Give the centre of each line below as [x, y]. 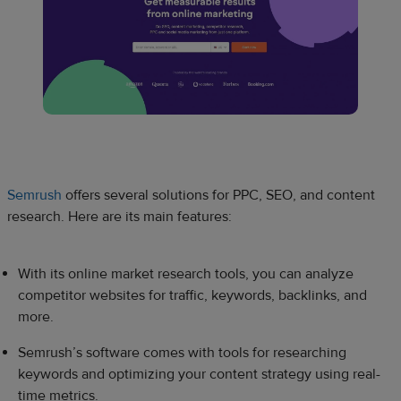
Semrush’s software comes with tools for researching [182, 352]
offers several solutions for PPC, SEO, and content [218, 195]
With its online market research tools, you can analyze [186, 273]
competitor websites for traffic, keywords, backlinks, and [192, 295]
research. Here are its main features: [119, 216]
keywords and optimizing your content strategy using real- [199, 374]
